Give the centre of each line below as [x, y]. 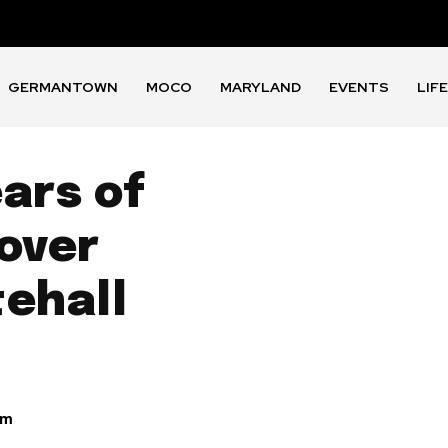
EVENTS [359, 87]
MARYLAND [261, 87]
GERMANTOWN [63, 87]
